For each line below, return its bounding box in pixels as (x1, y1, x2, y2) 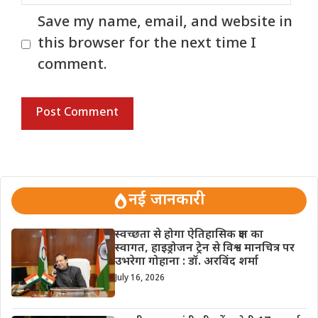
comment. (38, 56, 107, 75)
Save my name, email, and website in (38, 13, 292, 33)
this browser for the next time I (38, 35, 256, 54)
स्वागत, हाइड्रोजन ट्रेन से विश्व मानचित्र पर (114, 241, 295, 257)
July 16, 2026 (114, 273, 165, 285)
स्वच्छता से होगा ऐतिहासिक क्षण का (114, 228, 263, 243)
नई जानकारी (128, 190, 205, 212)
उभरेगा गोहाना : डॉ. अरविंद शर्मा (114, 255, 258, 270)
